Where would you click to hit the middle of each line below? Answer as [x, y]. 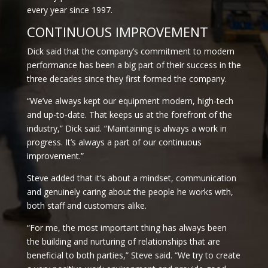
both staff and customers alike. [86, 205]
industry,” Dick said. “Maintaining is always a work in [127, 128]
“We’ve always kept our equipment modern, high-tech [130, 100]
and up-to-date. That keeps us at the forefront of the [129, 114]
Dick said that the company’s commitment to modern [130, 51]
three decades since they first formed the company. [127, 78]
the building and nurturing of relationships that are [123, 241]
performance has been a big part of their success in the [134, 65]
